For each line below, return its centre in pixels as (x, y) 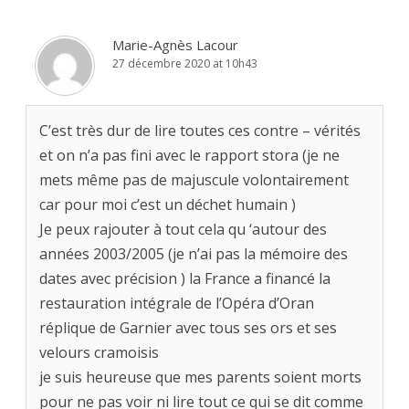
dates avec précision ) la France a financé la (185, 278)
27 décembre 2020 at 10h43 (185, 63)
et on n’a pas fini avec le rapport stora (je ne (189, 155)
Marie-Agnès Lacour (175, 44)
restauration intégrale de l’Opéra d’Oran (177, 303)
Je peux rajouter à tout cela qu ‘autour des (183, 229)
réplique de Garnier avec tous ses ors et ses (188, 327)
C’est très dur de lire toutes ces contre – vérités (200, 130)
